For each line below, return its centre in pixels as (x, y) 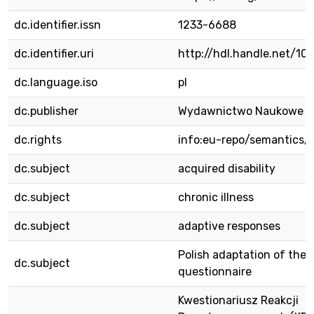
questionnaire (215, 272)
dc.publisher (46, 111)
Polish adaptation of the (242, 255)
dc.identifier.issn (57, 25)
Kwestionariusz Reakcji (238, 300)
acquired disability (227, 169)
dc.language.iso (56, 82)
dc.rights (38, 140)
